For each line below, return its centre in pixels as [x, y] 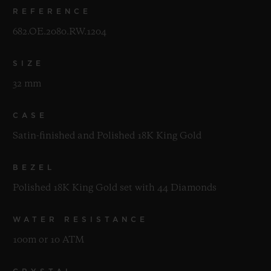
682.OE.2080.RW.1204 [60, 32]
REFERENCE [52, 11]
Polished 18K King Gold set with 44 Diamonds [115, 188]
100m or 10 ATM [48, 240]
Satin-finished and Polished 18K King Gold [107, 136]
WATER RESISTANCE [80, 219]
